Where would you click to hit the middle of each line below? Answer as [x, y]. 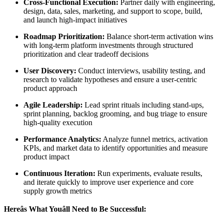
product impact [46, 156]
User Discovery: [50, 70]
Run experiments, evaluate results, [149, 173]
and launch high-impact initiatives [75, 20]
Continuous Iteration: [59, 173]
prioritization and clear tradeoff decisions [86, 54]
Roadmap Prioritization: [64, 36]
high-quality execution [58, 122]
